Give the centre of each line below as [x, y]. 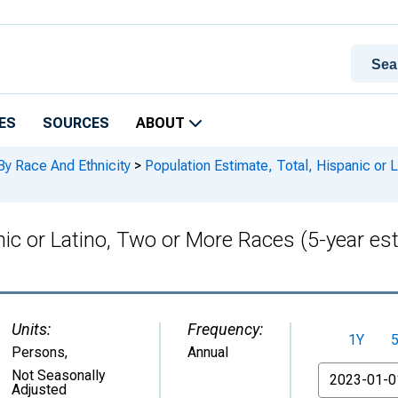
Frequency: [225, 329]
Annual [208, 352]
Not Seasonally [59, 375]
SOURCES [76, 123]
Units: [31, 329]
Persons [38, 352]
